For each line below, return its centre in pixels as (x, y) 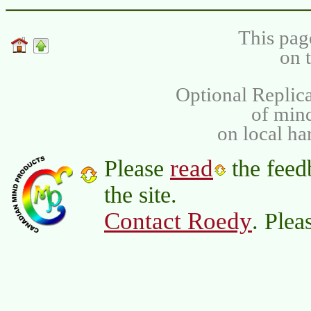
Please (137, 169)
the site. (141, 195)
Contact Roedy (178, 221)
